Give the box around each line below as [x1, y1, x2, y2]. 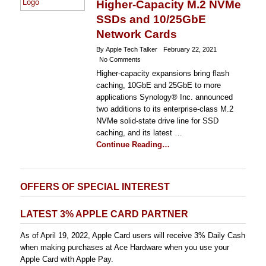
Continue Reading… [96, 140, 170, 149]
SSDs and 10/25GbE [96, 13, 206, 26]
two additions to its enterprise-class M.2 [96, 104, 233, 113]
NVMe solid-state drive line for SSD [96, 116, 218, 125]
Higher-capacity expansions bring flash [96, 69, 229, 78]
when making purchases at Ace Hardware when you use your [20, 243, 229, 252]
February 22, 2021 [163, 46, 217, 53]
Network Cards [96, 28, 177, 40]
